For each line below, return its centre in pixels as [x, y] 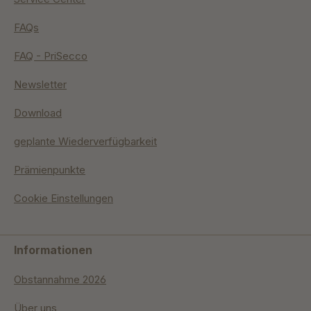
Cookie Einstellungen [64, 199]
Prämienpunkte [50, 170]
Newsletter [40, 85]
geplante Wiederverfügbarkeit [85, 142]
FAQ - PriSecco [51, 56]
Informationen [53, 250]
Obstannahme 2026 [60, 280]
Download [38, 113]
